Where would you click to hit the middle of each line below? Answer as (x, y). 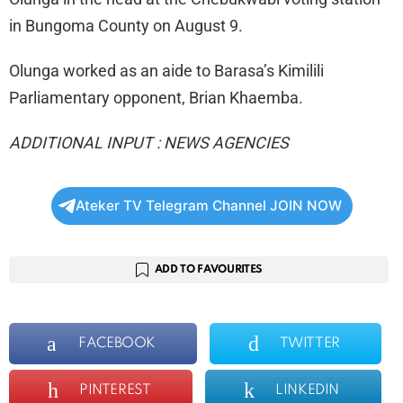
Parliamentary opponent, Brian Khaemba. (156, 97)
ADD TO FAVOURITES (209, 269)
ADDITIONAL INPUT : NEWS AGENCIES (149, 142)
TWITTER (309, 343)
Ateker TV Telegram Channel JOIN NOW (208, 205)
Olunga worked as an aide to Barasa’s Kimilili (166, 70)
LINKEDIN (307, 390)
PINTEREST (115, 390)
